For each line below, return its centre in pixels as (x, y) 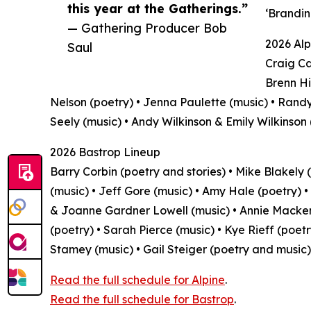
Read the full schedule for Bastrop (142, 299)
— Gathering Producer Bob (147, 27)
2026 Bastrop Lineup (105, 152)
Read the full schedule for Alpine (137, 279)
